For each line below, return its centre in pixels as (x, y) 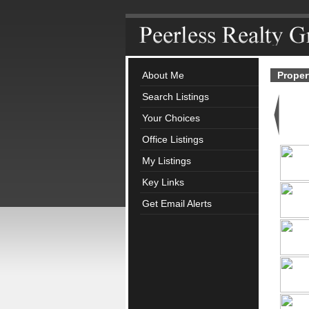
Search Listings (176, 97)
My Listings (167, 161)
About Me (163, 75)
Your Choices (171, 118)
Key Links (163, 182)
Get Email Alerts (177, 203)
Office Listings (173, 139)
